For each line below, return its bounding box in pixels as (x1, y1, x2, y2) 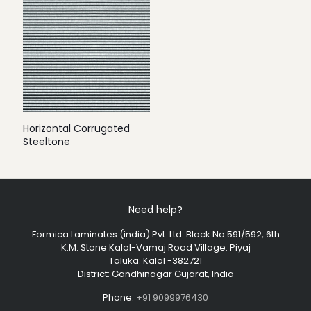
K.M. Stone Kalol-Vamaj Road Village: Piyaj (60, 241, 251, 254)
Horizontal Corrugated (23, 121, 130, 135)
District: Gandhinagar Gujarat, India (77, 267, 234, 280)
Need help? (128, 203, 183, 217)
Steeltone (23, 135, 70, 149)
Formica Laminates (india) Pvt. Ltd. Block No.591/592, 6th (31, 228, 280, 241)
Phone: (103, 291, 136, 304)
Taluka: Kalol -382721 (109, 254, 202, 267)
